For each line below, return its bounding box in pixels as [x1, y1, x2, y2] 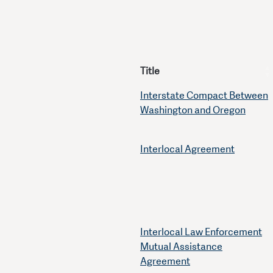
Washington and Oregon [140, 104, 246, 117]
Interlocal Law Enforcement [140, 225, 262, 239]
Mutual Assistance [140, 240, 222, 253]
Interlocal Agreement [140, 143, 235, 156]
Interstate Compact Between [140, 89, 268, 102]
